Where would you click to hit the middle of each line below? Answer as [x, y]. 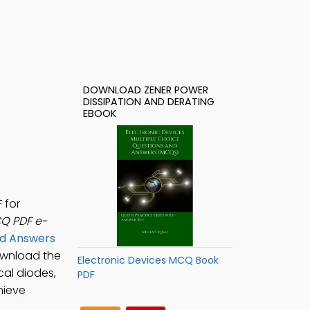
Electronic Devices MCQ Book [148, 260]
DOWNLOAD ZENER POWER [146, 90]
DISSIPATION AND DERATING [149, 102]
